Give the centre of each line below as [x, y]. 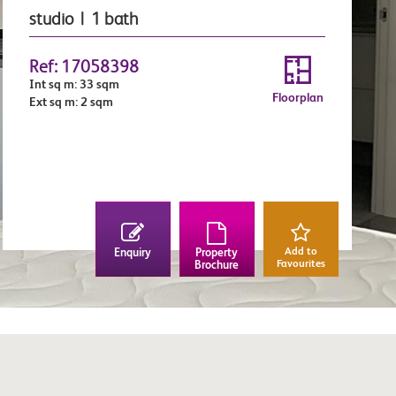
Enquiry [133, 252]
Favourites [301, 263]
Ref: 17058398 [84, 65]
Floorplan [298, 97]
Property [217, 252]
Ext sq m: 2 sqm [74, 102]
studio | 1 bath [84, 18]
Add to [301, 251]
